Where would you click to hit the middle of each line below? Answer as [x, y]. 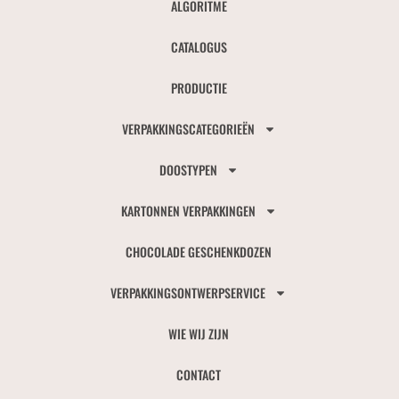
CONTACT [199, 374]
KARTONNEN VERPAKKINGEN [188, 210]
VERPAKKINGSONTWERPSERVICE [188, 292]
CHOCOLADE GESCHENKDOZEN [199, 251]
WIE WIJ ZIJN [199, 333]
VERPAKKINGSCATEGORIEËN [188, 128]
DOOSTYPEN [188, 169]
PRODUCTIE [199, 87]
